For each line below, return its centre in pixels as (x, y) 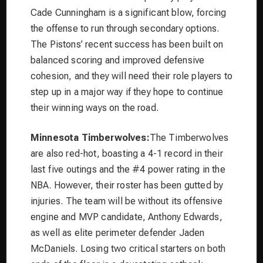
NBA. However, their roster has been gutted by (127, 185)
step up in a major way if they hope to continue (127, 92)
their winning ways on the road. (95, 107)
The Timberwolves (189, 137)
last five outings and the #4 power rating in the (128, 169)
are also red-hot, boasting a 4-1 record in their (127, 153)
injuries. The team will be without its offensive (127, 201)
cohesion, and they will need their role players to (132, 76)
